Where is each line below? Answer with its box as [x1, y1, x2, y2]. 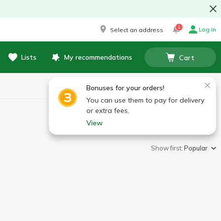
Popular [184, 144, 208, 152]
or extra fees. [86, 106, 129, 115]
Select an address [110, 26, 163, 34]
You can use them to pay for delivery [86, 96, 204, 105]
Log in [199, 26, 216, 33]
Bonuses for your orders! [86, 83, 164, 92]
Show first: [151, 144, 183, 152]
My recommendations [64, 53, 132, 62]
